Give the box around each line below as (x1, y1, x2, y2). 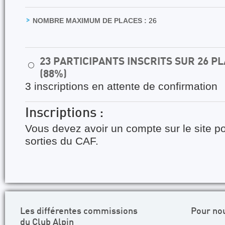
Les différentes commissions (20, 207, 138, 216)
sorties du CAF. (25, 135, 98, 147)
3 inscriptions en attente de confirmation (25, 80, 217, 92)
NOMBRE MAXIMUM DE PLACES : (33, 16, 147, 25)
